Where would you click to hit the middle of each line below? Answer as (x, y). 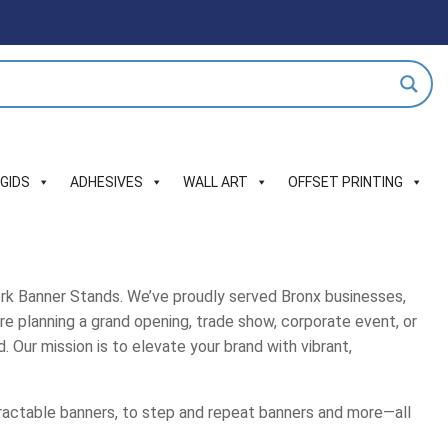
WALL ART (215, 182)
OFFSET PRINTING (345, 182)
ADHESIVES (106, 182)
